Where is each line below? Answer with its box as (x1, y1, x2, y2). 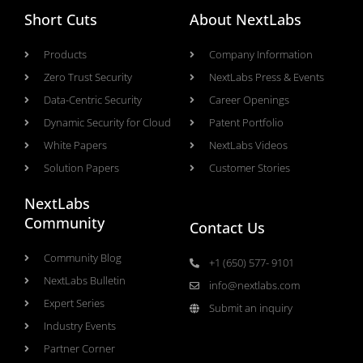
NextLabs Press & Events (209, 70, 324, 85)
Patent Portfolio (209, 115, 284, 130)
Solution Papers (44, 160, 119, 176)
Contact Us (190, 218, 265, 238)
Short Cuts (24, 10, 97, 30)
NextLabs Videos (209, 138, 288, 153)
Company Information (209, 47, 313, 62)
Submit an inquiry (209, 301, 293, 316)
